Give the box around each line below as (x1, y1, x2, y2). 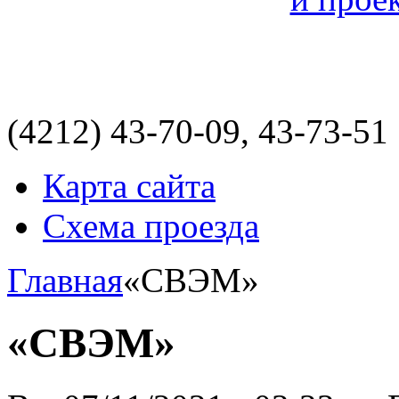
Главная (7, 261, 123, 299)
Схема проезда (43, 207, 259, 245)
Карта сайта (43, 167, 216, 205)
